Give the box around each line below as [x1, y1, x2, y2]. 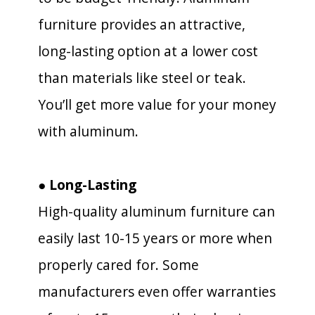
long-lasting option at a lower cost [38, 41, 258, 60]
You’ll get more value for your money [38, 95, 276, 114]
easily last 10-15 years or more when [38, 229, 272, 247]
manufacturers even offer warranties [38, 282, 276, 301]
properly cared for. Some [38, 255, 199, 274]
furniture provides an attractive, [38, 15, 245, 34]
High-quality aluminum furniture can [38, 202, 275, 221]
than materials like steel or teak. [38, 68, 246, 87]
